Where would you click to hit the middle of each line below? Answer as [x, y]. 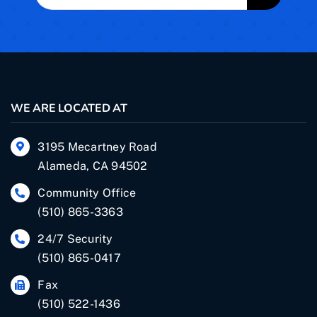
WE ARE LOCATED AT [69, 108]
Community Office [87, 193]
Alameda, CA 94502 [93, 166]
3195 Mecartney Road [97, 146]
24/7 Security [75, 239]
